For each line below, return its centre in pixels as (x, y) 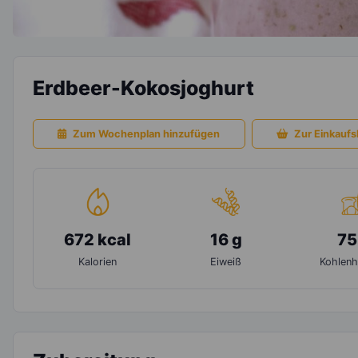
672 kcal (98, 239)
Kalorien (98, 261)
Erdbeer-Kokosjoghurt (143, 88)
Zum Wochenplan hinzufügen (147, 133)
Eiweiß (226, 261)
